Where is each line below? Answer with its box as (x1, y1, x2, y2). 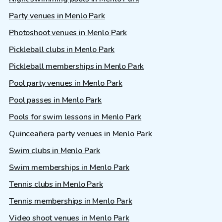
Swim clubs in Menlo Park (9, 145, 101, 156)
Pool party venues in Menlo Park (9, 77, 123, 89)
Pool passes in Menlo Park (9, 94, 102, 106)
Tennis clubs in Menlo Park (9, 178, 103, 190)
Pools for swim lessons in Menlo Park (9, 111, 142, 122)
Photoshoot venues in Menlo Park (9, 27, 127, 38)
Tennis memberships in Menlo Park (9, 195, 132, 207)
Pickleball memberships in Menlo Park (9, 60, 144, 72)
